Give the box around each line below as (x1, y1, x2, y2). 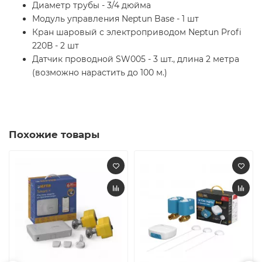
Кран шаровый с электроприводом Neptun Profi (32, 27, 242, 38)
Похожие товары (9, 129, 99, 141)
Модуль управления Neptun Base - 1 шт (32, 13, 199, 25)
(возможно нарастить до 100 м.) (32, 67, 167, 78)
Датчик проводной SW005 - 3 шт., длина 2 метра (32, 54, 239, 65)
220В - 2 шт (32, 40, 79, 51)
